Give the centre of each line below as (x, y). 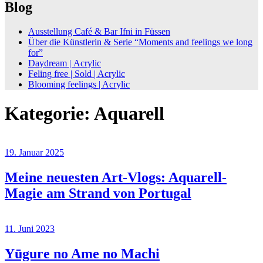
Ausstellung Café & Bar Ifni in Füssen (99, 32)
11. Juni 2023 (30, 229)
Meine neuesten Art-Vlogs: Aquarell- (116, 178)
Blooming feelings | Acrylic (79, 85)
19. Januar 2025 (34, 153)
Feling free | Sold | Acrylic (77, 74)
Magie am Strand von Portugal (98, 193)
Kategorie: (49, 113)
